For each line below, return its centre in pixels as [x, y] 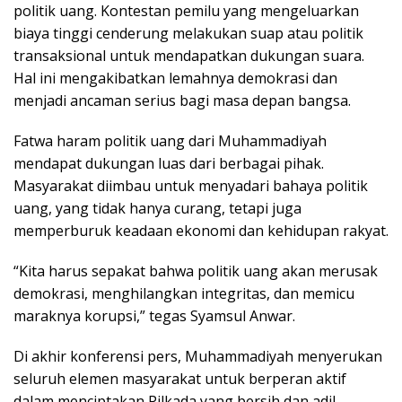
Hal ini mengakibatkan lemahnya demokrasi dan [175, 79]
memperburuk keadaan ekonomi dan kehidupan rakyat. [201, 231]
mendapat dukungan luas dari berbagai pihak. [169, 164]
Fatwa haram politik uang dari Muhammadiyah [170, 141]
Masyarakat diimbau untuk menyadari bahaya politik [191, 186]
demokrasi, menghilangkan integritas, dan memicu [184, 294]
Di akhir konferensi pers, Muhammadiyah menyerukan [198, 357]
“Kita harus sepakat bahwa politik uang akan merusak [196, 271]
